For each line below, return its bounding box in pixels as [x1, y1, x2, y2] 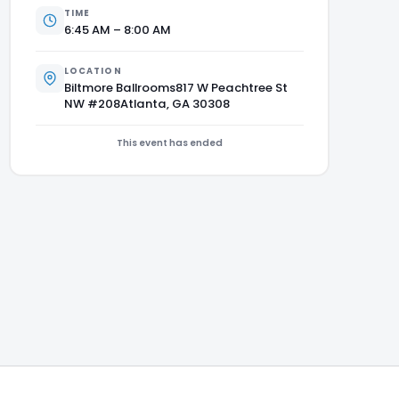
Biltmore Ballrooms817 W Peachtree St [63, 78, 288, 96]
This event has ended [116, 135, 223, 150]
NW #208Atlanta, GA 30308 [63, 94, 230, 112]
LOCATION [63, 64, 122, 77]
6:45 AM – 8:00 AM [63, 20, 171, 38]
